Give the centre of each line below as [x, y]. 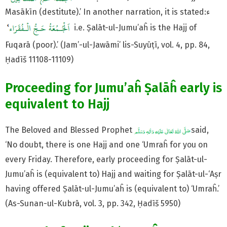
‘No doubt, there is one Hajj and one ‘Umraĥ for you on [106, 145]
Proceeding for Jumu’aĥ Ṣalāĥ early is [113, 88]
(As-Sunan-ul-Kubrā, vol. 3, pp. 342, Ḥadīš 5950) [93, 204]
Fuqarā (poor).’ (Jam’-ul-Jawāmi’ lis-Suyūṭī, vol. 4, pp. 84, [107, 45]
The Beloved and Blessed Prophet [70, 130]
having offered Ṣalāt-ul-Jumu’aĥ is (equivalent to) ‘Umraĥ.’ [112, 189]
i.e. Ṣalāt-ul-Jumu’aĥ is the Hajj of [134, 28]
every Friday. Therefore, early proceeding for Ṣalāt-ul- [106, 160]
